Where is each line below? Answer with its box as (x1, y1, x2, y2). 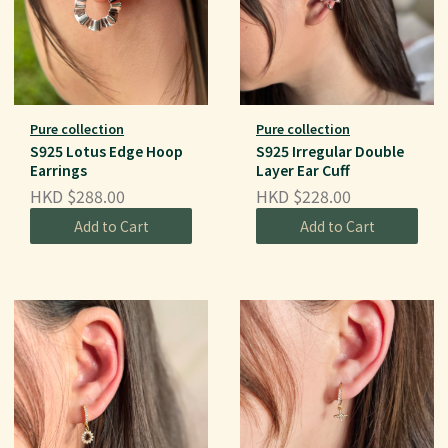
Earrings (30, 160, 87, 181)
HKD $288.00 (30, 184, 125, 209)
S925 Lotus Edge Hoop (30, 141, 183, 162)
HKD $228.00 (256, 184, 351, 209)
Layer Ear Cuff (256, 160, 350, 181)
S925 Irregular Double (256, 141, 404, 162)
